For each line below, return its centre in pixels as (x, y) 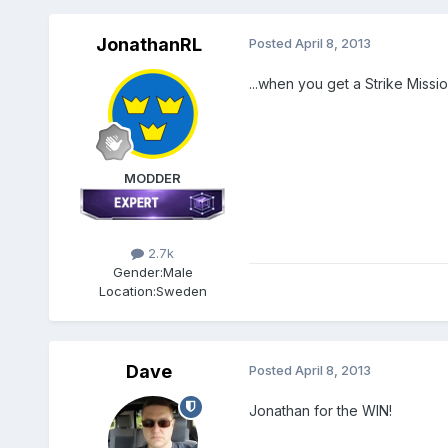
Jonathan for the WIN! (320, 410)
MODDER (153, 177)
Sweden (181, 290)
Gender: (137, 271)
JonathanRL (148, 44)
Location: (127, 290)
